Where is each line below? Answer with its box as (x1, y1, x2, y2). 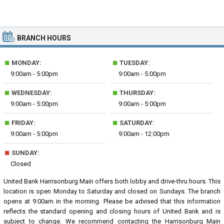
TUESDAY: (118, 59, 150, 66)
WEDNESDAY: (10, 89, 52, 96)
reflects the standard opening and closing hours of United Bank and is (3, 207, 220, 215)
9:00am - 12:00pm (118, 130, 170, 137)
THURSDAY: (118, 89, 156, 96)
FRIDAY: (10, 119, 35, 126)
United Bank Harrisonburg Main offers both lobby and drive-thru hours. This (3, 177, 220, 185)
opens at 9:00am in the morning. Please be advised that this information (3, 197, 220, 205)
